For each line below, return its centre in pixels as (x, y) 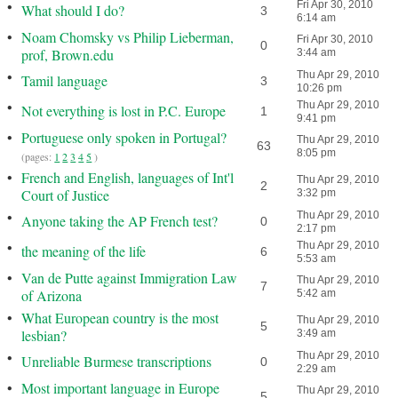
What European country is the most (120, 318)
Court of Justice (66, 195)
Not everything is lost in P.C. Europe (124, 111)
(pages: (38, 156)
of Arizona (52, 295)
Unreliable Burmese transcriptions (117, 361)
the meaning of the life (84, 251)
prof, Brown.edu (68, 55)
